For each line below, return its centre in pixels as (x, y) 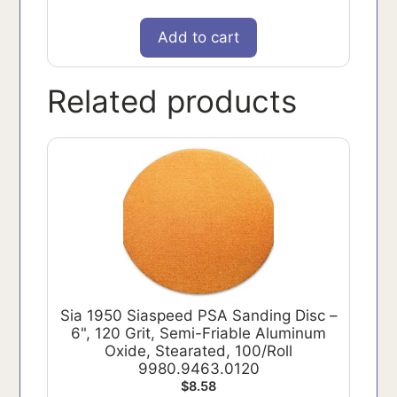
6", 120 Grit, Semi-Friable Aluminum (198, 333)
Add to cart (198, 37)
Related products (172, 101)
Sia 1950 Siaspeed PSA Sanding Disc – (198, 315)
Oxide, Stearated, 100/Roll (198, 350)
